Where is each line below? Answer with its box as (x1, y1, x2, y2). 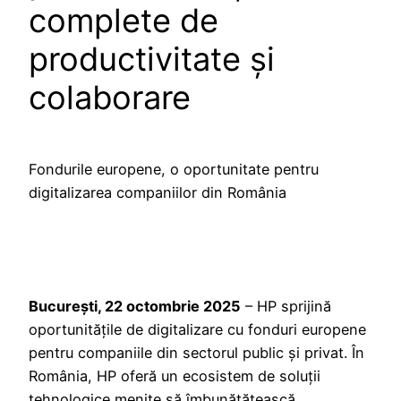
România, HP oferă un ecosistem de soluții (29, 367, 320, 386)
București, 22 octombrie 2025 (29, 297, 241, 316)
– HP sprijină (241, 297, 331, 316)
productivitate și (29, 39, 275, 80)
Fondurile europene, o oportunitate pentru (29, 160, 319, 179)
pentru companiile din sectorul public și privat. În (29, 344, 364, 363)
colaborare (29, 78, 191, 118)
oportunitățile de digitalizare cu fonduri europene (29, 320, 366, 339)
